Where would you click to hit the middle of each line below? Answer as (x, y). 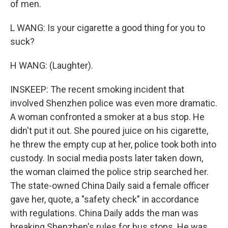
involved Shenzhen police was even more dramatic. (114, 103)
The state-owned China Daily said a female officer (110, 186)
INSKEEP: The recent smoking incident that (97, 89)
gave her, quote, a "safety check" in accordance (105, 199)
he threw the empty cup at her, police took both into (113, 144)
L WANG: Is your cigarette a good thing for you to (108, 28)
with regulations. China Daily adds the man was (104, 213)
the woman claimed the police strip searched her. (109, 172)
